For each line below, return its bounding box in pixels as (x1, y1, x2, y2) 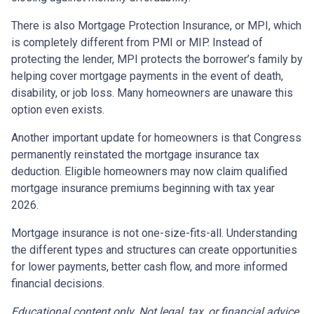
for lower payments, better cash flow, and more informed (11, 260, 287, 274)
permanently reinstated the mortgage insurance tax (11, 148, 259, 162)
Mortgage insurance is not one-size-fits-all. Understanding (11, 226, 297, 240)
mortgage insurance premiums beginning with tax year (11, 182, 275, 196)
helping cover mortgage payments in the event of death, (11, 69, 283, 83)
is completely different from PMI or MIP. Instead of (11, 36, 263, 50)
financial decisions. (11, 277, 104, 291)
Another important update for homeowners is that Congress (11, 131, 301, 145)
